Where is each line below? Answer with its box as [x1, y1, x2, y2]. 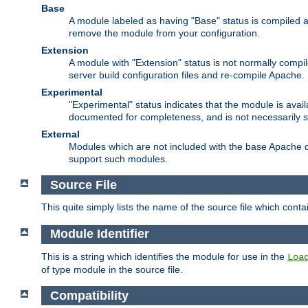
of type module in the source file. [41, 263, 183, 275]
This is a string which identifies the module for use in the [41, 250, 287, 262]
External [41, 129, 80, 140]
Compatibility [49, 288, 129, 302]
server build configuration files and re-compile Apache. [69, 69, 305, 81]
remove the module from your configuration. [69, 27, 260, 39]
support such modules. [69, 153, 168, 165]
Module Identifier [49, 227, 149, 241]
